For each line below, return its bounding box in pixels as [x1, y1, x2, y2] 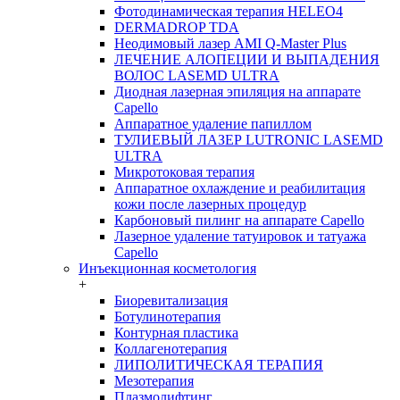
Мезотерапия [114, 372, 194, 388]
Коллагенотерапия [114, 340, 227, 356]
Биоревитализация [114, 292, 228, 308]
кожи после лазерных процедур [114, 196, 306, 212]
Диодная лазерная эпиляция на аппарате [114, 83, 361, 99]
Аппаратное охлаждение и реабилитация [114, 179, 365, 196]
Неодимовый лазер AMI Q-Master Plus [114, 35, 346, 51]
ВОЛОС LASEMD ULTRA [114, 67, 279, 83]
